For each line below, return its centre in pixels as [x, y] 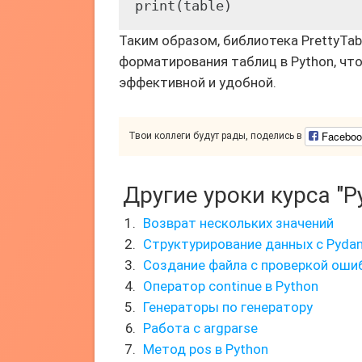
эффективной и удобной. [198, 82]
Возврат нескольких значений [238, 223]
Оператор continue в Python [231, 286]
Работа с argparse [200, 328]
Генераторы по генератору [228, 307]
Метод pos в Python [206, 349]
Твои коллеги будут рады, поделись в [217, 136]
